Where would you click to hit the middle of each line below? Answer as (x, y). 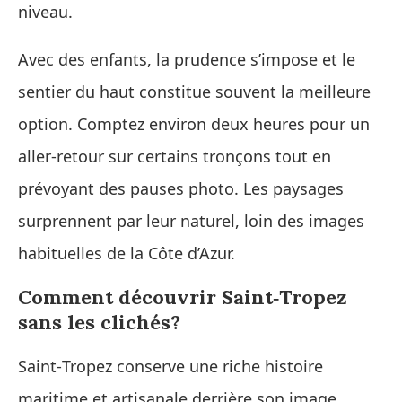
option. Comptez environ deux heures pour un (194, 123)
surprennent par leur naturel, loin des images (191, 220)
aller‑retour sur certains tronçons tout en (175, 156)
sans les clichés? (99, 322)
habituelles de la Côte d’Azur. (127, 253)
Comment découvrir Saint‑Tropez (183, 297)
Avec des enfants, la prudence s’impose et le (187, 59)
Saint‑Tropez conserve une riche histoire (170, 366)
